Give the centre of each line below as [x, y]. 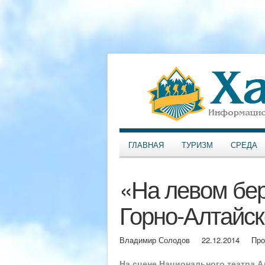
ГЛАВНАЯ [146, 145]
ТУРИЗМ [197, 145]
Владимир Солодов [155, 240]
